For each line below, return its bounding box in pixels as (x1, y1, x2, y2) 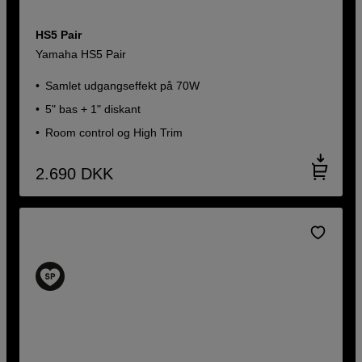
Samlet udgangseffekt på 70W (45, 79, 200, 93)
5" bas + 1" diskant (45, 103, 141, 116)
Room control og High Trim (45, 126, 183, 140)
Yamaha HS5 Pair (36, 48, 127, 61)
